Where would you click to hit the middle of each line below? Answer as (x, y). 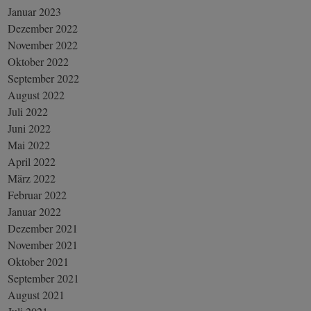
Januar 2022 (35, 211)
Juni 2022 (30, 128)
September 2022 (44, 78)
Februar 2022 (37, 194)
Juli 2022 (28, 111)
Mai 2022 (29, 144)
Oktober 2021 (39, 261)
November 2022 (43, 44)
